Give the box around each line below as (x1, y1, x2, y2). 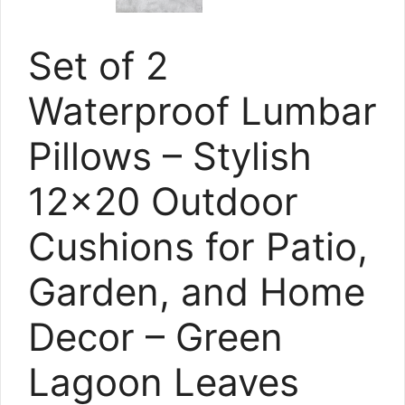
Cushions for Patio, (28, 223, 368, 269)
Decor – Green (28, 314, 283, 360)
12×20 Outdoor (28, 178, 298, 224)
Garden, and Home (28, 268, 365, 315)
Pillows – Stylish (28, 133, 312, 179)
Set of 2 (28, 42, 168, 89)
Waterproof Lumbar (28, 88, 377, 134)
